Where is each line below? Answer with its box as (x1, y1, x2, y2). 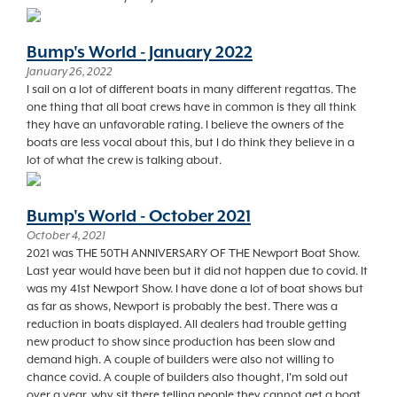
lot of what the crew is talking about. (27, 153, 222, 167)
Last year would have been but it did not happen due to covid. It (27, 264, 368, 277)
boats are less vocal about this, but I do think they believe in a (27, 136, 354, 149)
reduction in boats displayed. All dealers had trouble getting (27, 317, 346, 331)
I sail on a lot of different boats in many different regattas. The (27, 82, 356, 96)
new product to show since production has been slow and (27, 335, 335, 348)
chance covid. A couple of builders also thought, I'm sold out (27, 370, 348, 384)
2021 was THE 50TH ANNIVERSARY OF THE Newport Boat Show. (27, 246, 360, 260)
